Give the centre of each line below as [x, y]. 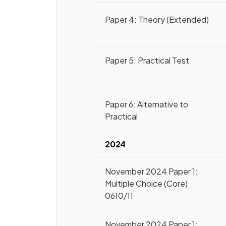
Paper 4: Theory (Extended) [157, 19]
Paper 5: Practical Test [147, 60]
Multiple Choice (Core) [147, 183]
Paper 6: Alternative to [147, 104]
